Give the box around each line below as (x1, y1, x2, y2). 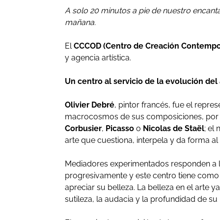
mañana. (65, 18, 96, 27)
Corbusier (65, 124, 102, 133)
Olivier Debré (65, 100, 114, 110)
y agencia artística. (65, 53, 131, 62)
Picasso (106, 124, 134, 133)
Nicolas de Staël (143, 124, 204, 133)
